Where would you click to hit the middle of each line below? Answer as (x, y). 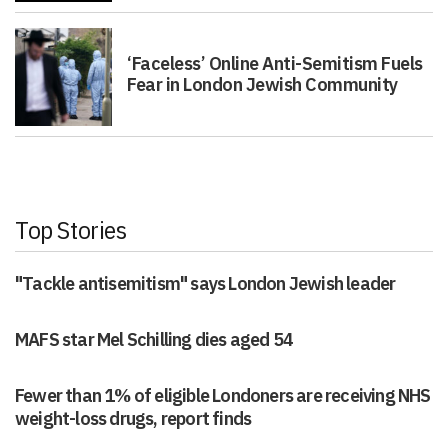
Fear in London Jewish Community (262, 85)
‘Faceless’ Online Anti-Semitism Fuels (275, 64)
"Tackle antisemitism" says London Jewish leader (205, 283)
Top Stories (71, 229)
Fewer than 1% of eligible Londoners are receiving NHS (223, 395)
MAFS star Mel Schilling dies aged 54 (154, 339)
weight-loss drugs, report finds (133, 418)
